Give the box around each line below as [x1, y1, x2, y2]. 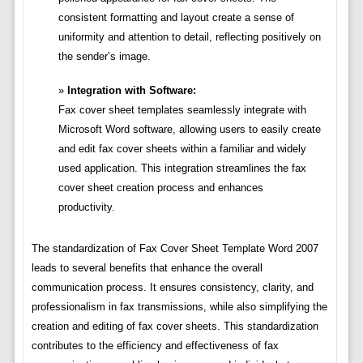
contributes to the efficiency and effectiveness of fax [31, 340, 279, 352]
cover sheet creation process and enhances [58, 181, 263, 194]
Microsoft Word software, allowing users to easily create [58, 123, 321, 136]
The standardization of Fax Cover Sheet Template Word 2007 [31, 242, 318, 255]
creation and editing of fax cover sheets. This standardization [31, 320, 318, 333]
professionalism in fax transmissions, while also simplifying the [31, 301, 327, 314]
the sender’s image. [58, 50, 151, 63]
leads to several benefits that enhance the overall [31, 262, 263, 275]
